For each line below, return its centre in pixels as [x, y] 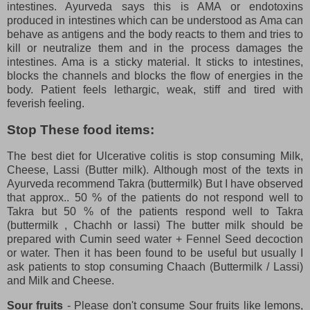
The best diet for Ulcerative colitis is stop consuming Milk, [155, 156]
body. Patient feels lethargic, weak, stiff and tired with [155, 90]
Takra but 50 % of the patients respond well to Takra [155, 211]
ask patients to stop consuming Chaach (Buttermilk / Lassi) [155, 266]
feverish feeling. [46, 104]
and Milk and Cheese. [61, 280]
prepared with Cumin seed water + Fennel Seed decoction [155, 239]
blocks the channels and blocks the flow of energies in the [155, 76]
